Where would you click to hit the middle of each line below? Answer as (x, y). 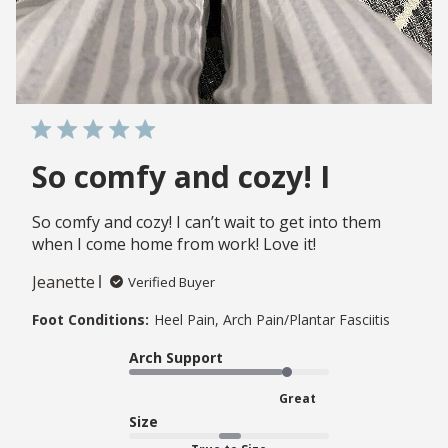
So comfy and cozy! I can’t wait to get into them (206, 221)
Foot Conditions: (90, 319)
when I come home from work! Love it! (174, 243)
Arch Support (176, 357)
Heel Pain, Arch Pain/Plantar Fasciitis (272, 319)
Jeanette (63, 281)
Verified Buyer (171, 281)
